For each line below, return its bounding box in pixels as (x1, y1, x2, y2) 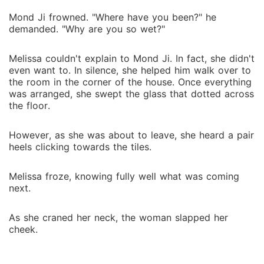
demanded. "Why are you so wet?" (9, 23, 165, 35)
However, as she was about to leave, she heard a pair (9, 129, 254, 141)
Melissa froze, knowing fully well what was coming (9, 170, 239, 182)
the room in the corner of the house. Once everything (9, 76, 252, 88)
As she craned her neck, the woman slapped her (9, 212, 228, 223)
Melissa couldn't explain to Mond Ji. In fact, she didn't (9, 52, 255, 64)
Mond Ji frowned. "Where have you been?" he (9, 11, 216, 23)
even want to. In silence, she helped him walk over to (9, 64, 251, 76)
